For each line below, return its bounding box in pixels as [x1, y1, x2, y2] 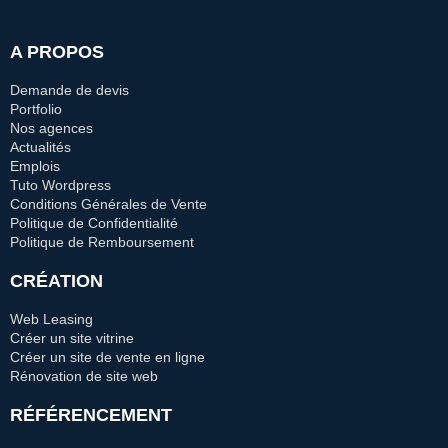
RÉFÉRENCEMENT [10, 404, 172, 425]
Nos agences [10, 119, 93, 136]
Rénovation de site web [10, 367, 158, 384]
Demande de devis [10, 81, 129, 98]
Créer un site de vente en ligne [10, 348, 205, 365]
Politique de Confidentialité [10, 214, 178, 231]
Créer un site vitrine [10, 329, 134, 346]
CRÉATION [10, 270, 103, 291]
